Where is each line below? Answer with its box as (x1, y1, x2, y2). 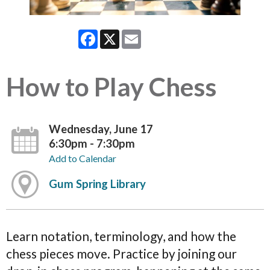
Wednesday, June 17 (49, 122, 154, 136)
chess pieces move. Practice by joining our (6, 245, 237, 261)
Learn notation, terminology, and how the (6, 228, 236, 243)
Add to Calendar (49, 152, 117, 164)
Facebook (98, 28, 140, 40)
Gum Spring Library (49, 177, 146, 190)
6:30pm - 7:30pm (49, 136, 136, 150)
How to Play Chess (6, 71, 216, 102)
